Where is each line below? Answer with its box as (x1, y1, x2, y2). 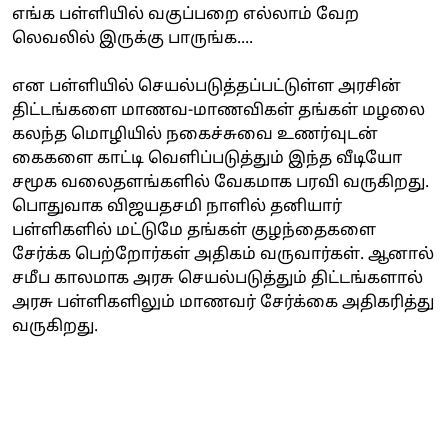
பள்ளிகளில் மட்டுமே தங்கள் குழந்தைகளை (12, 220, 376, 241)
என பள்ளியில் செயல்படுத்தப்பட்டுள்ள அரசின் (12, 76, 401, 97)
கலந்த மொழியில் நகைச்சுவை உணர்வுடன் (12, 124, 378, 145)
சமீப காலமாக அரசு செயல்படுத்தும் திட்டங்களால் (12, 268, 423, 289)
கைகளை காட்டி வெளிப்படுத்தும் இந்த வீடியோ (12, 148, 402, 169)
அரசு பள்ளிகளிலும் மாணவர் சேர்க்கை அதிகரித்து (12, 292, 434, 313)
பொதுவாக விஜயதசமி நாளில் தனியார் (12, 196, 342, 217)
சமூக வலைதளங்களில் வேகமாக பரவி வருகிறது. (12, 172, 429, 193)
